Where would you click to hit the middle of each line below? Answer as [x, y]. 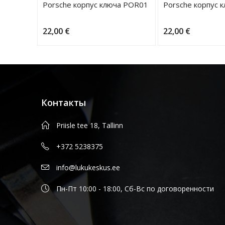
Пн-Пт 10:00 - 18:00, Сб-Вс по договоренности [135, 188]
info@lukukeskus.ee [88, 167]
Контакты [64, 102]
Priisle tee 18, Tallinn [90, 125]
